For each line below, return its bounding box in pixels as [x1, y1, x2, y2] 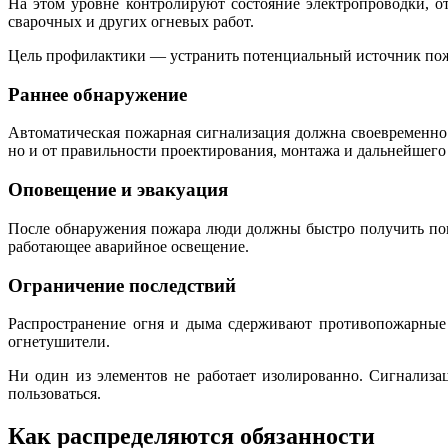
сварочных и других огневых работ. [8, 12, 254, 30]
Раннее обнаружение [8, 83, 187, 105]
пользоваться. [8, 385, 101, 403]
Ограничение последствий [8, 274, 236, 296]
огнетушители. [8, 333, 110, 351]
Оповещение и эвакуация [8, 179, 228, 201]
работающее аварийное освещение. [8, 237, 249, 255]
